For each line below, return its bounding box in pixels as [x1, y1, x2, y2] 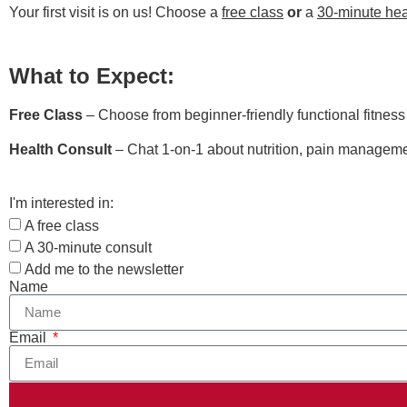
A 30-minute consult [25, 239, 152, 255]
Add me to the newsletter [25, 261, 184, 277]
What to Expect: [9, 63, 174, 88]
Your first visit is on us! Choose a [9, 4, 222, 20]
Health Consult [9, 142, 112, 158]
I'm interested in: [9, 194, 114, 211]
